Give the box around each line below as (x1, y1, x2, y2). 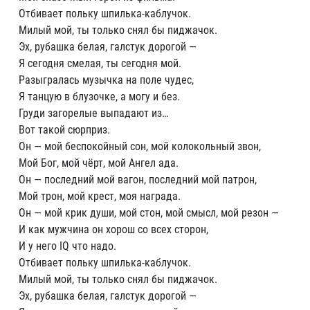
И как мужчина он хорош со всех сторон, (19, 223, 208, 236)
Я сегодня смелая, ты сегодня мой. (19, 57, 181, 70)
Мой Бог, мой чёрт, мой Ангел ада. (19, 156, 179, 170)
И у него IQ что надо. (19, 239, 116, 253)
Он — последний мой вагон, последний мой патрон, (19, 173, 257, 186)
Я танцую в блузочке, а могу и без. (19, 90, 180, 103)
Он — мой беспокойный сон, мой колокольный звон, (19, 140, 261, 153)
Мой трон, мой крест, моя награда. (19, 190, 181, 203)
